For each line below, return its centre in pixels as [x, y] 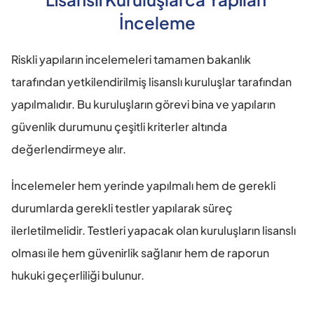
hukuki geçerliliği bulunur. [78, 275]
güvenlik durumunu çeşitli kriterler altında [119, 127]
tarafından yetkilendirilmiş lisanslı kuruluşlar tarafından [151, 82]
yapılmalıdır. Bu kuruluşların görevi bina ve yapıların [143, 104]
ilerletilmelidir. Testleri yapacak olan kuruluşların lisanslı [153, 231]
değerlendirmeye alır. [69, 149]
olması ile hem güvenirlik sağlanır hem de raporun [140, 253]
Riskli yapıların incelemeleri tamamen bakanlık [131, 60]
